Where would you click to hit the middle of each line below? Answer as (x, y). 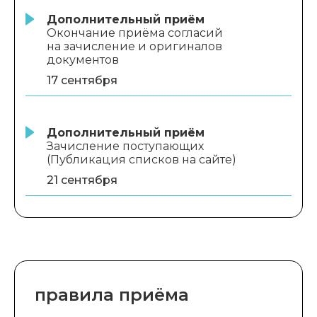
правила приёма (112, 294)
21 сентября (82, 180)
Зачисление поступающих (125, 146)
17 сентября (82, 80)
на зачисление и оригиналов (134, 46)
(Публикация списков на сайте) (142, 159)
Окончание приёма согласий (135, 33)
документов (83, 59)
